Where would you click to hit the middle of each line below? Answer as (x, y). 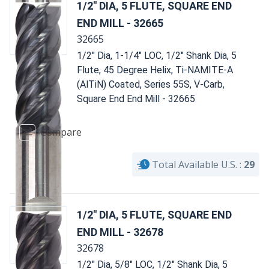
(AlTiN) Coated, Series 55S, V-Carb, (151, 84)
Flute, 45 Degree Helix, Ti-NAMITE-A (155, 70)
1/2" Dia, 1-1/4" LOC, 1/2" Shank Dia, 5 (157, 55)
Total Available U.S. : (197, 164)
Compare (61, 132)
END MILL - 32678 (120, 232)
